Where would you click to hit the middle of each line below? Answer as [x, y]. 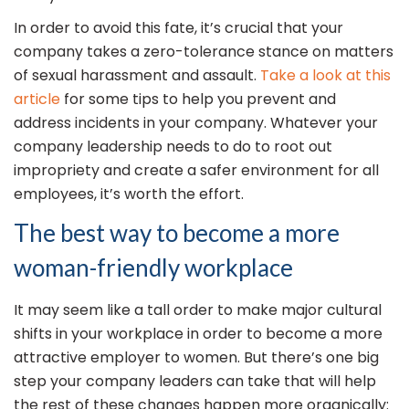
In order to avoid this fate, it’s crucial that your [178, 28]
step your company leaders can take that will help [195, 382]
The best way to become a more [177, 233]
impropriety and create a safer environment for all [196, 171]
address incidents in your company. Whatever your [196, 123]
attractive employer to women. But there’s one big [196, 358]
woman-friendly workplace [153, 268]
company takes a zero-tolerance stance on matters [204, 52]
